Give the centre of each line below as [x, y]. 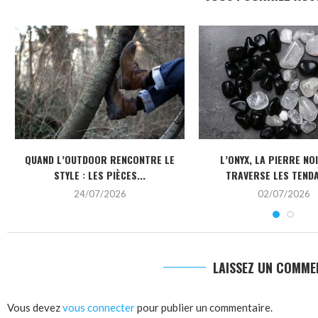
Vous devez [35, 307]
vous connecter [99, 307]
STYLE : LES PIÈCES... [100, 175]
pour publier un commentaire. [204, 307]
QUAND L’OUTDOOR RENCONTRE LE [100, 159]
